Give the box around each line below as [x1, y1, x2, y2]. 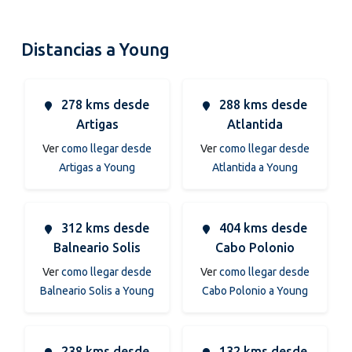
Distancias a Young [21, 38, 170, 59]
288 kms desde [216, 97, 307, 112]
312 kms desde [58, 220, 149, 235]
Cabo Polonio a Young [202, 284, 308, 297]
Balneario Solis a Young [40, 284, 154, 297]
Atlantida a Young [212, 160, 298, 174]
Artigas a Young [59, 160, 135, 174]
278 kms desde [58, 97, 149, 112]
